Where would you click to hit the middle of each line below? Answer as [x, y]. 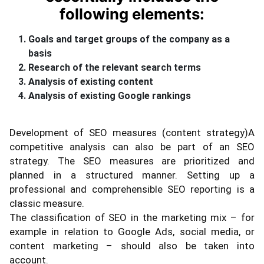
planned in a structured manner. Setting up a [132, 175]
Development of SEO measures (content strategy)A [132, 133]
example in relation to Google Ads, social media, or [132, 232]
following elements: [132, 14]
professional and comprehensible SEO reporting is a [132, 189]
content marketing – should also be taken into [132, 246]
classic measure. [47, 204]
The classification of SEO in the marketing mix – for [132, 218]
